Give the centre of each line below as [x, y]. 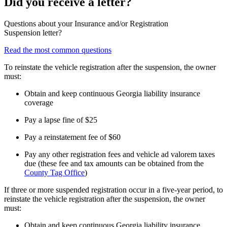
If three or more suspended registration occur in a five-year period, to [113, 190]
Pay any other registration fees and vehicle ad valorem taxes [120, 155]
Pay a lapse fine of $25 [61, 120]
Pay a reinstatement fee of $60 [72, 137]
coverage [39, 103]
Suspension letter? [33, 33]
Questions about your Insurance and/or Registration [86, 24]
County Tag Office [54, 173]
